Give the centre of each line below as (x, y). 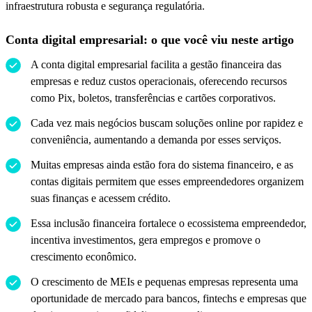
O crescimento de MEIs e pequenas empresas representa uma (164, 281)
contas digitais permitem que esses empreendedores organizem (167, 181)
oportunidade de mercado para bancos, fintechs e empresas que (169, 298)
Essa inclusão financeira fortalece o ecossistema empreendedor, (169, 223)
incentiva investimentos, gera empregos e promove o (146, 240)
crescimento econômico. (84, 256)
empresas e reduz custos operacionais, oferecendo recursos (159, 81)
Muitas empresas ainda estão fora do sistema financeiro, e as (162, 164)
